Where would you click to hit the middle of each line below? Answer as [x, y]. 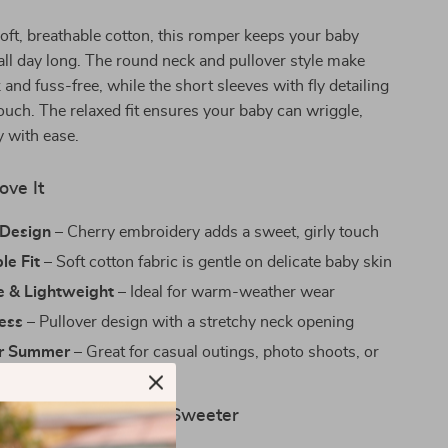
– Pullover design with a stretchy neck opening [189, 322]
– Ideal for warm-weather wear [225, 292]
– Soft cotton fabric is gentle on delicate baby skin [216, 262]
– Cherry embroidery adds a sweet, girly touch [215, 232]
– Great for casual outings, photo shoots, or [225, 352]
